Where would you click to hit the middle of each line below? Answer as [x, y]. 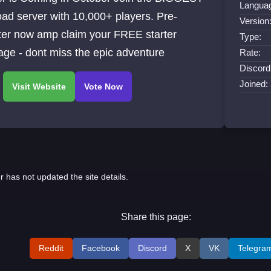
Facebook [101, 248]
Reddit [51, 248]
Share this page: [156, 217]
